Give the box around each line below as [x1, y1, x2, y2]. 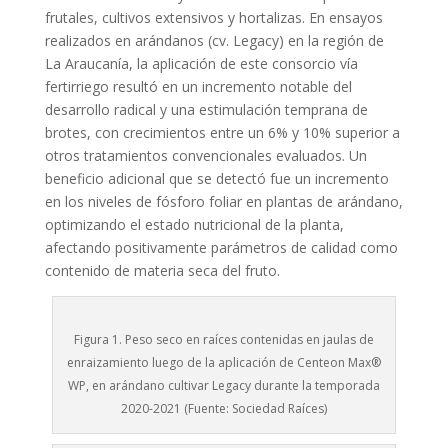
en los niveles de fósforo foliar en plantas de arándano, [44, 192, 403, 211]
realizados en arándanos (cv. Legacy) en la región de [44, 31, 384, 50]
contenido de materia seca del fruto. [44, 261, 280, 280]
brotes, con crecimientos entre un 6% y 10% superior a [44, 123, 400, 142]
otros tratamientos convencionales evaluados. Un [44, 146, 367, 165]
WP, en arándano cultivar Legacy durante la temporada [67, 377, 380, 394]
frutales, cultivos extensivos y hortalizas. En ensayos [44, 8, 383, 27]
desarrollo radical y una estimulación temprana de [44, 100, 368, 119]
